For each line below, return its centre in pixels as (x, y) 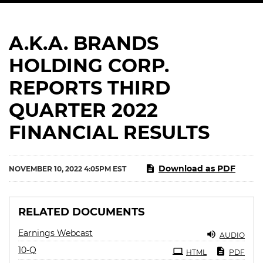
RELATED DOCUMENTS (81, 212)
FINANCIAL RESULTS (109, 132)
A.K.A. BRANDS (84, 43)
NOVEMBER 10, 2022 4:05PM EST (68, 168)
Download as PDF (197, 168)
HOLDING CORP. (89, 65)
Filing (48, 248)
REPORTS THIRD (90, 88)
